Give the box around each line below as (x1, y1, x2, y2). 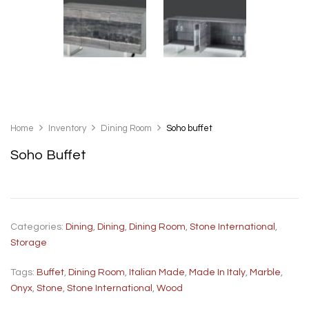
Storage (10, 237, 47, 248)
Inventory (48, 123, 86, 133)
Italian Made (129, 267, 185, 277)
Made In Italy (189, 267, 246, 277)
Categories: (10, 221, 66, 232)
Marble (250, 267, 281, 277)
